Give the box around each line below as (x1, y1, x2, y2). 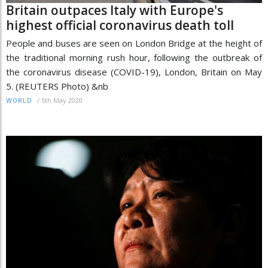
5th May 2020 (41, 96, 83, 105)
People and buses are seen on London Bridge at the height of (6, 37, 262, 50)
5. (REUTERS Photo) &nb (6, 80, 108, 93)
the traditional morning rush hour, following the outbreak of (6, 51, 262, 64)
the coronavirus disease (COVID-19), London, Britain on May (6, 66, 262, 78)
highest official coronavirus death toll (6, 17, 234, 34)
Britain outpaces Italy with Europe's (6, 2, 223, 19)
